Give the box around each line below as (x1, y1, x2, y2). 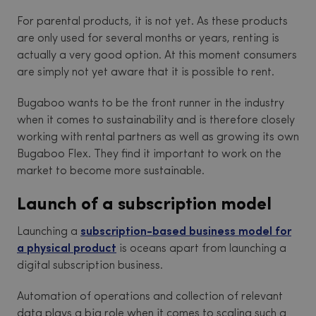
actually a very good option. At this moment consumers (17, 50, 297, 62)
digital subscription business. (17, 260, 163, 272)
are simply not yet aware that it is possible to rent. (17, 67, 274, 79)
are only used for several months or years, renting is (17, 33, 279, 45)
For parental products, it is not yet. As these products (17, 16, 288, 28)
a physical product (17, 243, 116, 255)
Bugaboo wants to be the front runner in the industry (17, 98, 284, 110)
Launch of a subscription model (17, 196, 272, 214)
